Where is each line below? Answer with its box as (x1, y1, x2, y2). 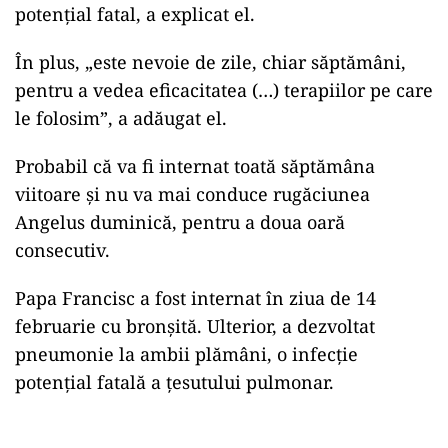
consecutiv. (15, 238, 110, 262)
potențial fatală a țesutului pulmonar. (15, 370, 334, 394)
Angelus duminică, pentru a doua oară (15, 210, 345, 234)
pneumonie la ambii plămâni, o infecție (15, 342, 358, 366)
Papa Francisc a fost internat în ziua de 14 (15, 286, 376, 310)
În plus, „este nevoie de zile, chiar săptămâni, (15, 50, 406, 74)
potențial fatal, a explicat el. (15, 2, 255, 26)
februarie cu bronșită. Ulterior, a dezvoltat (15, 314, 375, 338)
